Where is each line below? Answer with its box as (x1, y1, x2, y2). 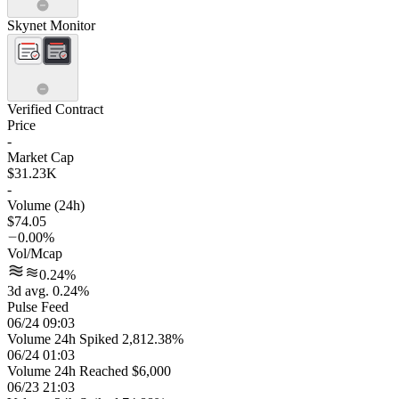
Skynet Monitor (7, 18, 95, 33)
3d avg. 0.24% (7, 283, 89, 298)
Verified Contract (7, 102, 103, 117)
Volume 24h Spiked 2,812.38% (7, 331, 183, 346)
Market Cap (7, 150, 74, 165)
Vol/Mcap (7, 246, 62, 261)
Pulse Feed (7, 299, 69, 314)
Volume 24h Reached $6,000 (7, 363, 171, 379)
